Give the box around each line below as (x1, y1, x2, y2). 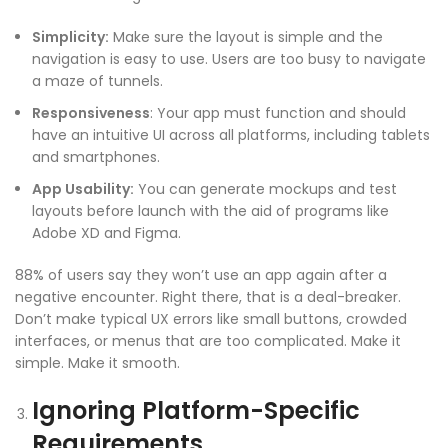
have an (32, 124, 93, 145)
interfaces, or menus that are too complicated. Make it (15, 330, 401, 351)
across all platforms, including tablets (165, 124, 430, 145)
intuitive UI (93, 124, 165, 145)
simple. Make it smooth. (15, 352, 180, 373)
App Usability (32, 178, 130, 199)
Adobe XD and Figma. (32, 222, 181, 243)
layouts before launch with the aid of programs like (32, 200, 389, 221)
